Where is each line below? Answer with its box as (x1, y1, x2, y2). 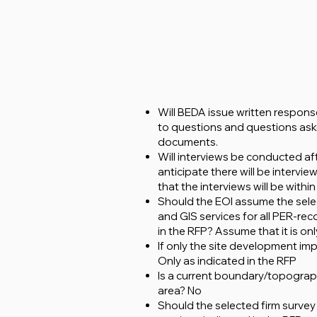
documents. (158, 135, 218, 149)
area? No (158, 284, 202, 297)
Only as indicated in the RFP (158, 254, 296, 267)
